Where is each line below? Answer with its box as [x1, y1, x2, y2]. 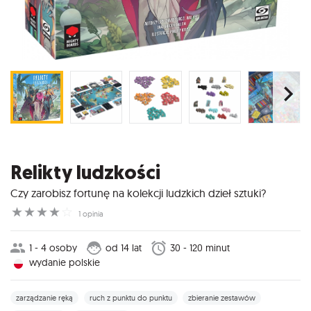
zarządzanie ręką [16, 293, 73, 303]
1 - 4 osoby [28, 242, 77, 254]
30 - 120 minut [169, 242, 230, 254]
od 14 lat [105, 242, 142, 254]
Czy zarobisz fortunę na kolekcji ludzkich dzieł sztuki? [10, 186, 266, 201]
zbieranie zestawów [188, 293, 255, 303]
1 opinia [78, 209, 103, 219]
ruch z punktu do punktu [89, 293, 172, 303]
